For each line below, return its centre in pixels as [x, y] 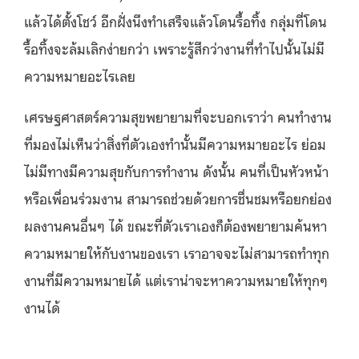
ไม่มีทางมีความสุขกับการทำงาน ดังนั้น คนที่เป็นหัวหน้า [176, 170]
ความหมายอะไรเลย [80, 75]
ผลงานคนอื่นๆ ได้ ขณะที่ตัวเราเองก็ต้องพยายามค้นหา [175, 225]
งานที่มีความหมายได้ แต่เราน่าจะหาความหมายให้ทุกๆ [176, 279]
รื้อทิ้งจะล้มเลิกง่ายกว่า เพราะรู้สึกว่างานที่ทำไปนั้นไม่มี [174, 48]
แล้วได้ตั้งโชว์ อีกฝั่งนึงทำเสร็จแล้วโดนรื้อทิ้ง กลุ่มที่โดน [175, 20]
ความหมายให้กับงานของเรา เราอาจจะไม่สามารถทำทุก [177, 252]
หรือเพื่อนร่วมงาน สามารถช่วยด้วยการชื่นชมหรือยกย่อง [178, 198]
